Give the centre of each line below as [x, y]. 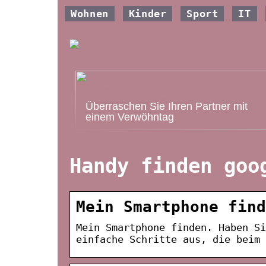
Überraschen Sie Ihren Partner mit [167, 106]
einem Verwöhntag [130, 117]
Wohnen [90, 14]
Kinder [148, 14]
